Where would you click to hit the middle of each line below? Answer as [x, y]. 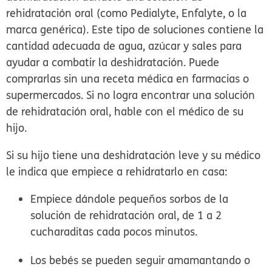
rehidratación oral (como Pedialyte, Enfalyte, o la [127, 13]
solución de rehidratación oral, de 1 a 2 [126, 216]
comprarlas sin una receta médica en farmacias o [128, 79]
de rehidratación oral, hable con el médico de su [125, 112]
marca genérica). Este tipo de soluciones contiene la [135, 30]
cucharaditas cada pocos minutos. [114, 232]
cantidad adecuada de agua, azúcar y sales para [124, 46]
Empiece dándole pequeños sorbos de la [130, 199]
